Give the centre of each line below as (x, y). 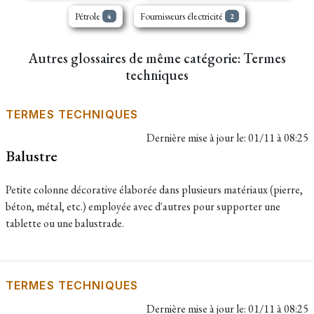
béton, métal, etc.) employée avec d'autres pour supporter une (143, 206)
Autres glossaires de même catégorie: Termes (157, 58)
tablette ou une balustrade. (65, 223)
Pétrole (89, 16)
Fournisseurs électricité (183, 16)
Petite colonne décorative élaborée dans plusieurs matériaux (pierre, (154, 190)
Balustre (32, 156)
